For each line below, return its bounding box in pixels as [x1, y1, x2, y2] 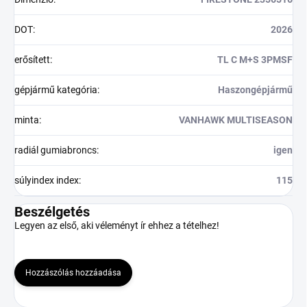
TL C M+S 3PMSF [217, 53, 293, 65]
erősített [14, 53, 50, 65]
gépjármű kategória [14, 84, 97, 95]
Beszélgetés [14, 203, 90, 220]
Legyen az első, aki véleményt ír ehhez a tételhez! [14, 219, 219, 231]
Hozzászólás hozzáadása [25, 267, 121, 278]
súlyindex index [14, 174, 79, 186]
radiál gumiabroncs [14, 144, 97, 156]
